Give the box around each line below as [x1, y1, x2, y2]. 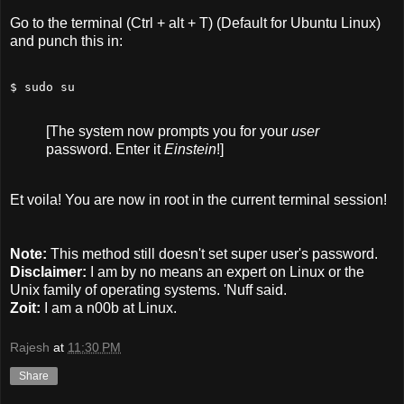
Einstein [164, 142, 216, 158]
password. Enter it [46, 142, 164, 158]
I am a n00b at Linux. [41, 300, 177, 317]
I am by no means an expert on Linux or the [87, 264, 364, 280]
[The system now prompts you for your [46, 124, 291, 140]
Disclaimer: [10, 264, 87, 280]
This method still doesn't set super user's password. [47, 246, 378, 262]
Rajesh [10, 339, 50, 354]
